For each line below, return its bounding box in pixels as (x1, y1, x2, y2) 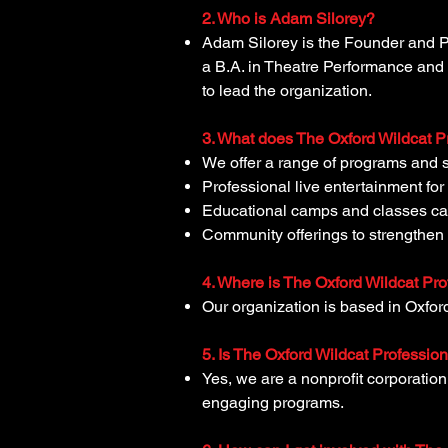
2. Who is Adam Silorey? (202, 9, 375, 28)
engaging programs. (202, 393, 344, 412)
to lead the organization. (202, 81, 372, 100)
